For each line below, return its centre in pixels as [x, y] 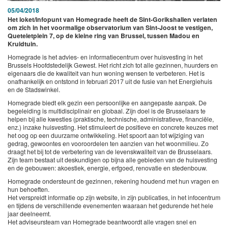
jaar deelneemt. [29, 214]
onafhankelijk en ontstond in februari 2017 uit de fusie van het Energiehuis [110, 81]
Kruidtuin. [23, 44]
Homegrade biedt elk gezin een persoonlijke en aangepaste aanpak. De [107, 103]
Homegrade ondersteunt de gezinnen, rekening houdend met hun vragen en [113, 181]
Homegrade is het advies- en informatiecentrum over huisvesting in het [105, 57]
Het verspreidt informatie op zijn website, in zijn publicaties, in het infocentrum [114, 197]
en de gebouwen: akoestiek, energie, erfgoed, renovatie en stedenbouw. [107, 168]
